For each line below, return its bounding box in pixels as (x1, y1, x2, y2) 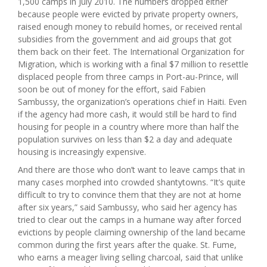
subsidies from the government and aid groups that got (18, 33, 232, 45)
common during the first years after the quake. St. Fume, (18, 239, 237, 251)
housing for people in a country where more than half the (18, 121, 239, 133)
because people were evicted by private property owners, (18, 8, 238, 20)
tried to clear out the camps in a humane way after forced (18, 214, 241, 226)
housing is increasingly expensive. (18, 146, 146, 158)
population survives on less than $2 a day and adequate (18, 133, 232, 145)
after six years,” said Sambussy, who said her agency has (18, 201, 237, 213)
